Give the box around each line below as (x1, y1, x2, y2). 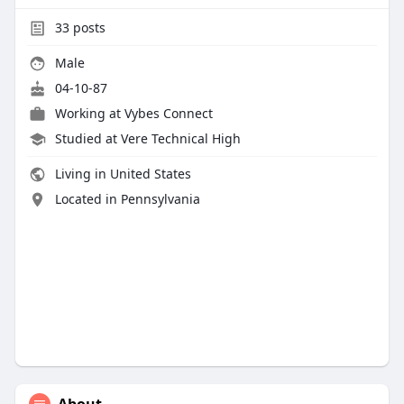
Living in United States (50, 165, 191, 183)
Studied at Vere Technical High (54, 130, 241, 148)
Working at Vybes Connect (54, 105, 213, 123)
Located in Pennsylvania (54, 190, 200, 208)
